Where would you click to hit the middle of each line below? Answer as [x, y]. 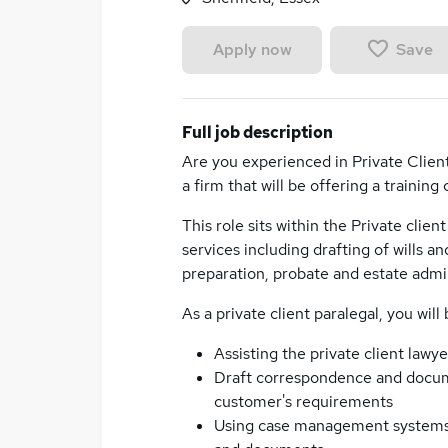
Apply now [252, 49]
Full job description [257, 132]
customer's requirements [303, 401]
